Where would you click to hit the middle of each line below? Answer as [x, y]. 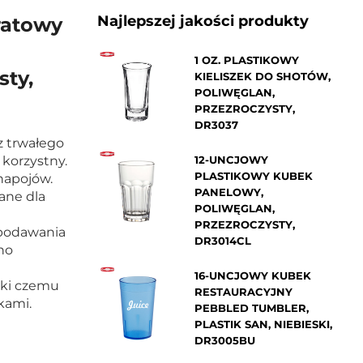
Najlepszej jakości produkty [203, 21]
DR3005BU [224, 340]
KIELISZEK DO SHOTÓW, [262, 76]
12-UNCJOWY [231, 159]
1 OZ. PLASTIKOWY [246, 60]
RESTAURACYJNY [243, 291]
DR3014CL [222, 240]
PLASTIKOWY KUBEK [253, 175]
